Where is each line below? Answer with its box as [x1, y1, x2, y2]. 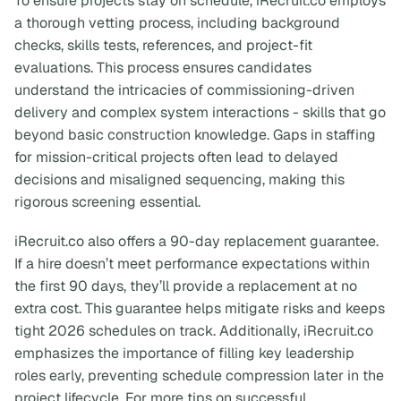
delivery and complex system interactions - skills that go [14, 103, 386, 123]
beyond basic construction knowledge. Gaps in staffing [14, 125, 376, 145]
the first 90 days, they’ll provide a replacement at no [14, 276, 357, 295]
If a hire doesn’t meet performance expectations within [14, 253, 370, 273]
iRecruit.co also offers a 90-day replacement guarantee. [14, 231, 379, 251]
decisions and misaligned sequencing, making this [14, 170, 345, 190]
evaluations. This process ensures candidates [14, 58, 311, 78]
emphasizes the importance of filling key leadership [14, 343, 354, 363]
